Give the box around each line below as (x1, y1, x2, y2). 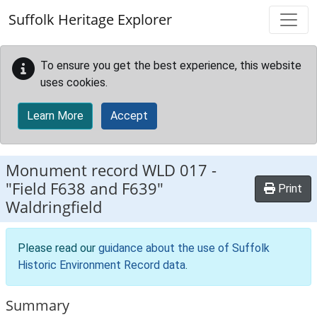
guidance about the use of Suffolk (98, 241, 270, 255)
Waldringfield (6, 196, 102, 218)
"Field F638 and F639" (6, 178, 163, 200)
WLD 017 (142, 159, 207, 181)
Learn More (27, 109, 83, 122)
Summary (6, 296, 69, 315)
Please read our (18, 241, 98, 255)
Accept (110, 109, 148, 122)
